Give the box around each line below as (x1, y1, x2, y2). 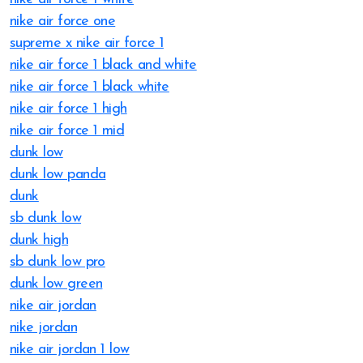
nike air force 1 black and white (10, 58, 197, 73)
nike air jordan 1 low (10, 342, 130, 357)
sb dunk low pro (10, 254, 105, 270)
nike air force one (10, 14, 116, 29)
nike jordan (10, 320, 78, 335)
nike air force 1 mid (10, 123, 125, 139)
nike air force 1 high (10, 101, 127, 117)
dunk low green (10, 276, 103, 292)
